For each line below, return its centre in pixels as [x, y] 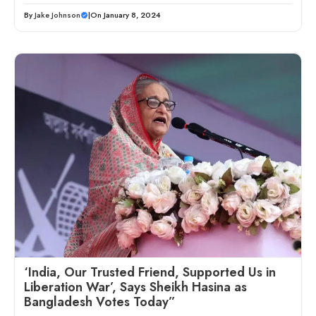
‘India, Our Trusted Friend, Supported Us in [150, 273]
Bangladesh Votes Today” [100, 302]
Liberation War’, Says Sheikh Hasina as [135, 287]
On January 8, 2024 [126, 15]
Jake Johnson [57, 15]
